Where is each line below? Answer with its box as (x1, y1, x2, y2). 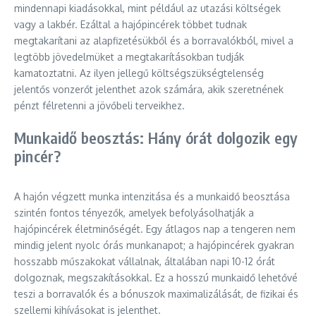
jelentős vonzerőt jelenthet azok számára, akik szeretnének (14, 83, 284, 95)
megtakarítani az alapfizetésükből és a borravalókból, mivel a (14, 35, 293, 47)
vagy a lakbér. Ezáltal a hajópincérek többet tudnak (14, 18, 247, 30)
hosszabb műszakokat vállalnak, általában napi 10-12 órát (14, 255, 275, 267)
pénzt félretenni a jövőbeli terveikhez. (14, 99, 185, 111)
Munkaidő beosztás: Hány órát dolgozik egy (14, 128, 298, 147)
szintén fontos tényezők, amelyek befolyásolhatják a (14, 207, 254, 219)
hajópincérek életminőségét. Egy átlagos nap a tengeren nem (14, 223, 296, 235)
